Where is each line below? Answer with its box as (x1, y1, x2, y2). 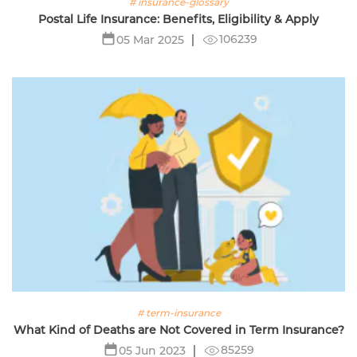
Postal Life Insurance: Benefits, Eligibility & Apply (38, 11, 319, 26)
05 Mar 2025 (116, 32, 184, 47)
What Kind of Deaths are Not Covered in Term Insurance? (13, 322, 344, 337)
